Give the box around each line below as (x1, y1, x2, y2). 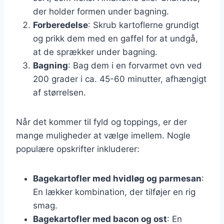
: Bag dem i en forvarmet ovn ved (68, 60, 202, 70)
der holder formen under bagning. (33, 6, 169, 16)
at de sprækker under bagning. (33, 46, 157, 57)
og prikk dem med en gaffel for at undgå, (33, 33, 198, 43)
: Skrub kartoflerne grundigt (88, 19, 199, 30)
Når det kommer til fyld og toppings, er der (16, 116, 187, 127)
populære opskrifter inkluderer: (16, 143, 139, 154)
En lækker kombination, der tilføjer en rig (33, 186, 195, 197)
